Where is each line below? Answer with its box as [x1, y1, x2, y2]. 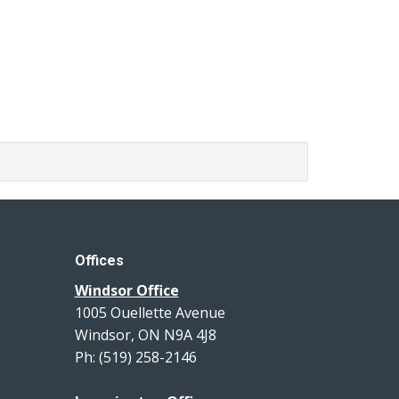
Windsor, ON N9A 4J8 [74, 324, 224, 345]
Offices [74, 252, 124, 269]
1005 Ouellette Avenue [74, 302, 232, 322]
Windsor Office [74, 280, 179, 300]
